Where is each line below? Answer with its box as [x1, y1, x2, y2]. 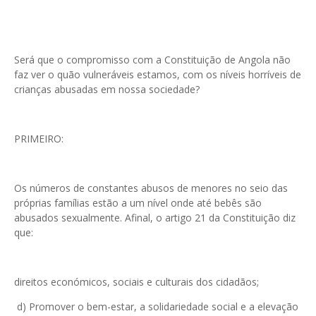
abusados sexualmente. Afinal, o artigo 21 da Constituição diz [14, 211, 296, 225]
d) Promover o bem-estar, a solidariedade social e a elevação [14, 300, 298, 314]
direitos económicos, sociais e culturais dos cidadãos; [14, 275, 262, 289]
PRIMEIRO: [14, 132, 63, 146]
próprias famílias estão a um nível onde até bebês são [14, 196, 262, 210]
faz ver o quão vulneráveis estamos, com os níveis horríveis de [14, 68, 301, 82]
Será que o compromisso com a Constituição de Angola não [14, 53, 291, 67]
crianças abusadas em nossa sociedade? [14, 83, 200, 97]
